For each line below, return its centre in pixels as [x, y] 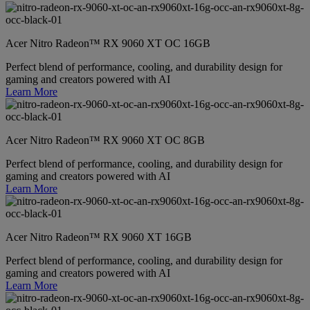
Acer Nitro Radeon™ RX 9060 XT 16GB [99, 237]
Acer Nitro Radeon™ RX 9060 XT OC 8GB [105, 140]
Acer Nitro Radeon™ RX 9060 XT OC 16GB [108, 43]
